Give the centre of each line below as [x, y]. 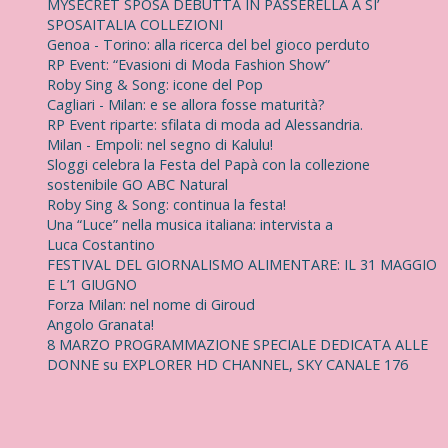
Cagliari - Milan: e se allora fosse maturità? [186, 105]
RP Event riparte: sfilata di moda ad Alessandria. [205, 125]
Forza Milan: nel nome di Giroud [151, 305]
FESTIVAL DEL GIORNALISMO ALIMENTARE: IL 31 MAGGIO [242, 265]
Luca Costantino [101, 245]
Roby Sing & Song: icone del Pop [155, 85]
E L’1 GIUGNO [92, 285]
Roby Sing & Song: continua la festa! [166, 205]
